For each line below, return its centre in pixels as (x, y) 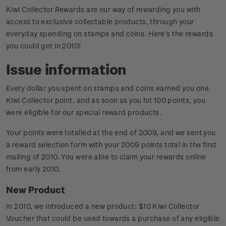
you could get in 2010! (44, 46)
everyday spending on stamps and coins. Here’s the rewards (109, 34)
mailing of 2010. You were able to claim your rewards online (106, 157)
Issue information (67, 69)
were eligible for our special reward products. (84, 112)
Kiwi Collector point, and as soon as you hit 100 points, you (106, 100)
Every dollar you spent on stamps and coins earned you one (107, 88)
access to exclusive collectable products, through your (100, 22)
